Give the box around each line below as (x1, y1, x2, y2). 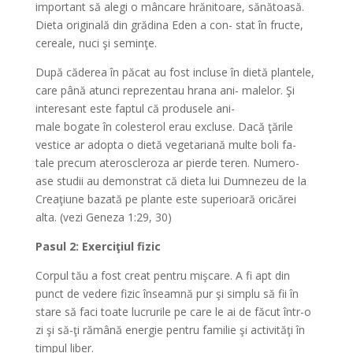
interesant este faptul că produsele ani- (35, 101, 235, 117)
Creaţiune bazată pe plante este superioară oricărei (35, 191, 296, 207)
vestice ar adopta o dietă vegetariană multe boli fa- (35, 137, 296, 153)
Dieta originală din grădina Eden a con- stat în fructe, (35, 17, 303, 33)
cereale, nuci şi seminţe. (35, 35, 157, 51)
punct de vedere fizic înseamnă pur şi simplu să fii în (35, 286, 299, 302)
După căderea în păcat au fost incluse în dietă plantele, (35, 65, 314, 80)
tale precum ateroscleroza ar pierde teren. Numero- (35, 155, 299, 171)
